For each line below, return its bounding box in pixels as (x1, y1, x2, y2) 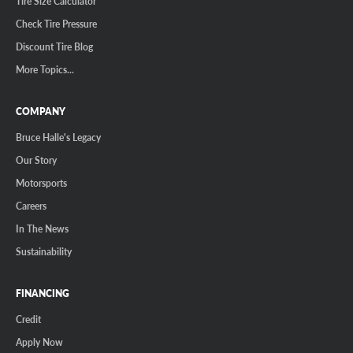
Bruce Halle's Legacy (16, 130, 101, 143)
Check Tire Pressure (16, 17, 97, 30)
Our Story (16, 153, 57, 166)
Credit (16, 312, 41, 325)
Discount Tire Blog (16, 39, 93, 53)
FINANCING (16, 286, 69, 300)
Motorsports (16, 176, 67, 189)
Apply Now (16, 335, 63, 348)
